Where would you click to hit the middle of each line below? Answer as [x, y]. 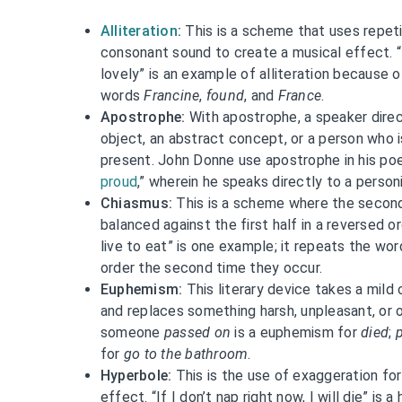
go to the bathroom [186, 354]
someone [132, 332]
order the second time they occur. [211, 267]
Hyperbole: [136, 375]
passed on [197, 332]
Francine [172, 95]
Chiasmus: [136, 203]
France [300, 95]
